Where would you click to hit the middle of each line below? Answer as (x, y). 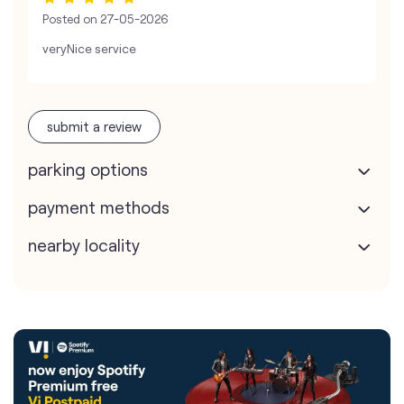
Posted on (70, 19)
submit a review (94, 127)
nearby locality (84, 245)
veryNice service (89, 49)
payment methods (99, 207)
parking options (88, 170)
